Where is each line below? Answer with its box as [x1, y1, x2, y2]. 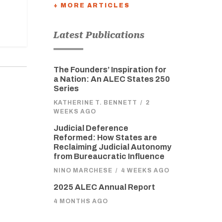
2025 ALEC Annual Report [53, 182, 155, 191]
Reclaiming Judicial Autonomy [53, 142, 171, 151]
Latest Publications [53, 29, 145, 40]
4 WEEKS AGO [120, 166, 169, 174]
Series [53, 84, 79, 93]
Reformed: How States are [53, 133, 157, 142]
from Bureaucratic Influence [53, 152, 165, 161]
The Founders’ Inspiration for [53, 65, 166, 74]
